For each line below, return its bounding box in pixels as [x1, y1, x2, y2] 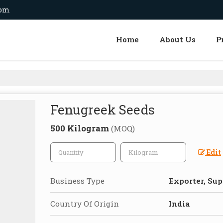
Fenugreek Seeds [50, 101, 155, 118]
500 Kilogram [50, 122, 111, 134]
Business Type [50, 175, 105, 186]
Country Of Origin [50, 198, 119, 209]
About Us [159, 34, 196, 44]
